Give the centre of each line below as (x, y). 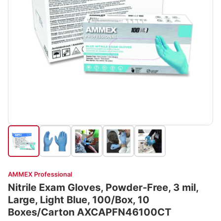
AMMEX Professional (40, 174)
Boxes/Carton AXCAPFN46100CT (90, 212)
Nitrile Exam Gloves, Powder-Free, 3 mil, (103, 187)
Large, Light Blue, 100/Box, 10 (79, 200)
